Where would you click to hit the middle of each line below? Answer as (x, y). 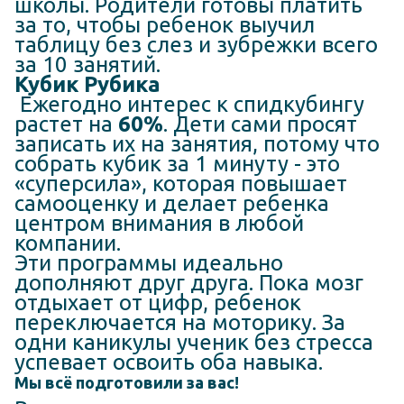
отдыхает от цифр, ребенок (158, 303)
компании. (68, 243)
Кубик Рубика (87, 85)
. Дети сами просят (260, 124)
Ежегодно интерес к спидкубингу (189, 105)
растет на (66, 124)
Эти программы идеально (149, 263)
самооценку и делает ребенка (172, 204)
